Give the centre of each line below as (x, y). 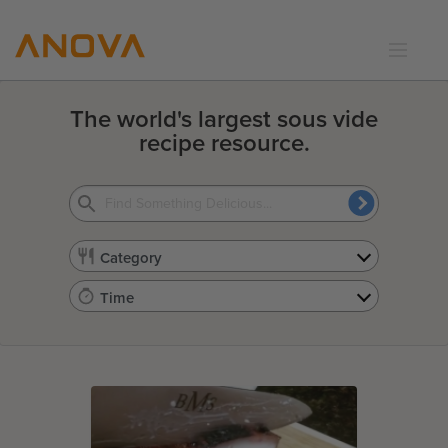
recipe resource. (224, 143)
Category (131, 258)
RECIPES (64, 104)
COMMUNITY (76, 134)
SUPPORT (67, 164)
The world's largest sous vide (224, 119)
